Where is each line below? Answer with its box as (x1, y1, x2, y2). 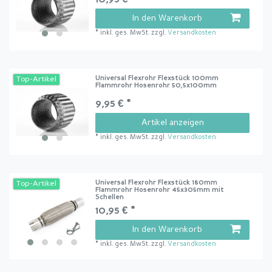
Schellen (95, 194, 124, 202)
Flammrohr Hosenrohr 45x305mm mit (95, 187, 225, 194)
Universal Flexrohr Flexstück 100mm (95, 75, 219, 82)
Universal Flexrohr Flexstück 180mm (95, 180, 218, 187)
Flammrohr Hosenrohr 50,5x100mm (95, 82, 217, 89)
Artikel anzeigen (141, 118, 204, 127)
